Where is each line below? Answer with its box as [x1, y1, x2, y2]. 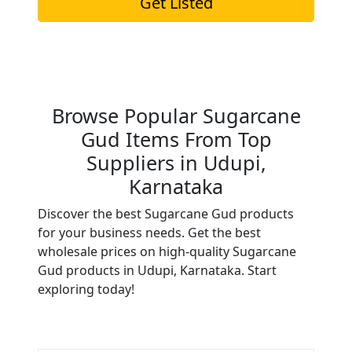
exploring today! [38, 280, 134, 298]
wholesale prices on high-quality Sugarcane [38, 243, 296, 260]
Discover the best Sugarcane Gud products [38, 205, 294, 222]
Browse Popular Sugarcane [51, 102, 301, 129]
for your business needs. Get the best [38, 224, 261, 241]
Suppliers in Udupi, [86, 149, 266, 176]
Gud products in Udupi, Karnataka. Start [38, 262, 277, 279]
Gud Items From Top [80, 126, 272, 152]
